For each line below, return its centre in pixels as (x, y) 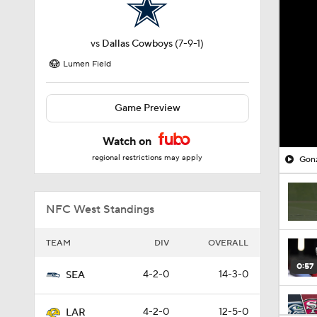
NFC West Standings (100, 209)
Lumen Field (87, 64)
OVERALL (228, 243)
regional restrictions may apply (148, 158)
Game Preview (147, 108)
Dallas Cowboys (138, 44)
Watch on (129, 142)
